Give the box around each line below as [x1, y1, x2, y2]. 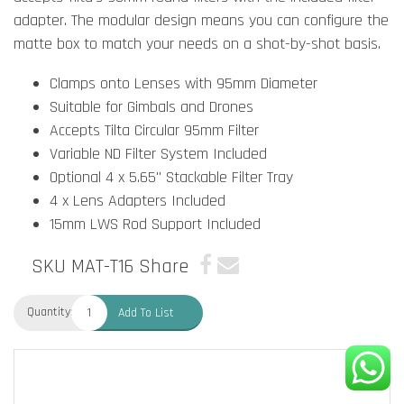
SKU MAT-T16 [32, 254, 133, 280]
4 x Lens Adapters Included [50, 190, 225, 211]
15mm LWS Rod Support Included [50, 214, 261, 234]
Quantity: [27, 304, 73, 321]
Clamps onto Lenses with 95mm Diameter [50, 73, 317, 94]
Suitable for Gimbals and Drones [50, 96, 253, 117]
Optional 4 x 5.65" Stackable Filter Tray [50, 167, 293, 188]
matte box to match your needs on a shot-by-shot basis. [14, 33, 381, 54]
